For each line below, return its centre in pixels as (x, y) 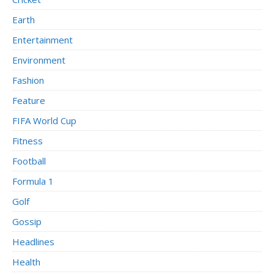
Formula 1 (33, 181)
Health (26, 262)
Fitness (28, 141)
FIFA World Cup (44, 121)
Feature (29, 101)
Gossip (27, 222)
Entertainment (43, 40)
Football (29, 161)
